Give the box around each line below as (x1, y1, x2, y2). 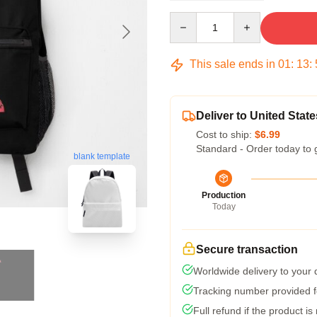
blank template (74, 151, 130, 162)
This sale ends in (187, 58, 278, 70)
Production (202, 190, 246, 200)
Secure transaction (196, 243, 298, 255)
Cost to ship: (196, 129, 255, 140)
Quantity (169, 13, 207, 24)
